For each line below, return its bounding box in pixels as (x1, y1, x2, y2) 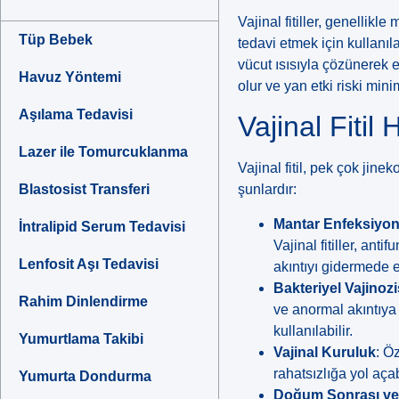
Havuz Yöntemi (19, 69, 121, 85)
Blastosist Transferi (19, 182, 150, 198)
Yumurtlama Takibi (19, 331, 143, 347)
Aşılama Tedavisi (19, 107, 133, 123)
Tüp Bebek (19, 32, 93, 48)
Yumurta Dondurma (19, 369, 151, 385)
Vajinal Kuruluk (273, 344, 377, 360)
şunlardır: (238, 182, 297, 198)
